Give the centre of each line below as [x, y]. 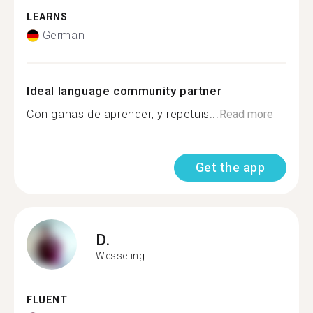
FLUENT [47, 300]
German [64, 35]
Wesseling [121, 255]
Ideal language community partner [124, 91]
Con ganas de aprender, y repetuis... [123, 114]
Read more [246, 114]
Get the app [230, 167]
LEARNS [47, 17]
